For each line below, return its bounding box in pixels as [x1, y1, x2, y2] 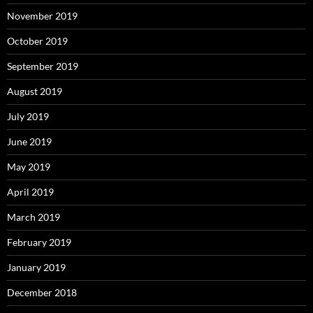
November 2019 [7, 9, 78, 22]
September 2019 [7, 59, 78, 72]
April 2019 [7, 185, 54, 198]
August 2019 [7, 85, 62, 97]
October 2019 [7, 34, 68, 47]
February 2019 [7, 235, 71, 248]
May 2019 [7, 160, 50, 173]
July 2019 [7, 110, 49, 122]
